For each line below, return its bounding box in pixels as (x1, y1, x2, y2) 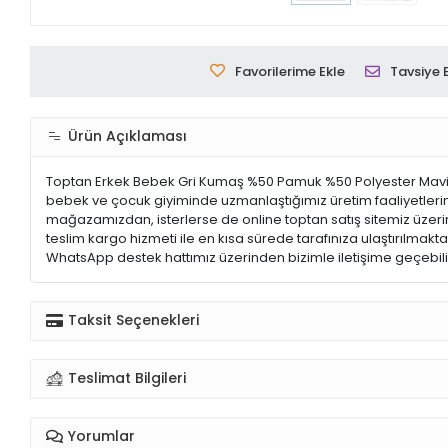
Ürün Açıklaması (68, 126, 188, 147)
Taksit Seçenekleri (68, 310, 200, 331)
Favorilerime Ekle (234, 61, 345, 81)
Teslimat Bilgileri (68, 368, 187, 389)
